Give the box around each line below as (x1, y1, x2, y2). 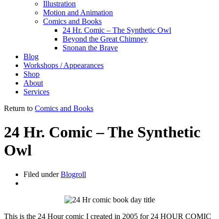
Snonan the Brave (63, 44, 118, 52)
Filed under (23, 170, 61, 178)
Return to (4, 104, 35, 112)
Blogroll (61, 170, 86, 178)
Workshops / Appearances (23, 61, 104, 69)
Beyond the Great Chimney (63, 35, 148, 43)
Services (23, 88, 49, 96)
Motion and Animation (43, 8, 113, 17)
